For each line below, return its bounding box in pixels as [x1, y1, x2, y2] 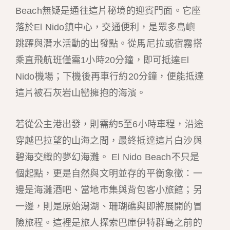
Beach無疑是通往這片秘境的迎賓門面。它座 [15, 6, 201, 16]
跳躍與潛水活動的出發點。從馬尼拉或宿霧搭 [15, 39, 202, 49]
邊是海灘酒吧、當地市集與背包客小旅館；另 [15, 185, 202, 196]
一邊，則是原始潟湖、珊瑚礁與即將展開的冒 [15, 201, 202, 212]
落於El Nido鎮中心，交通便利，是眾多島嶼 [15, 22, 196, 33]
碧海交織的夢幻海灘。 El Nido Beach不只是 [15, 152, 200, 163]
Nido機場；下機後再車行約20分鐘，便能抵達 [15, 71, 204, 82]
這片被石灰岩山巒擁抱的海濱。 [15, 88, 146, 99]
